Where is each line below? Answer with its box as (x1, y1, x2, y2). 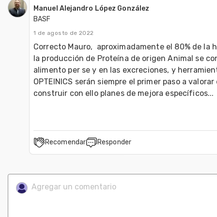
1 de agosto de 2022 (33, 29, 94, 36)
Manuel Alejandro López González (33, 4, 150, 13)
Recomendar (45, 138, 86, 146)
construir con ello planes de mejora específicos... (33, 88, 214, 98)
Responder (97, 138, 131, 146)
